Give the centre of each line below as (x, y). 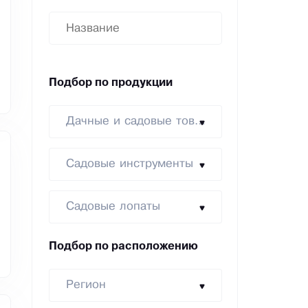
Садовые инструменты (130, 164)
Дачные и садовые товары (200, 122)
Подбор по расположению (123, 247)
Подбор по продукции (111, 84)
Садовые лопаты (113, 207)
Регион (86, 285)
